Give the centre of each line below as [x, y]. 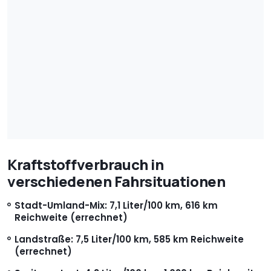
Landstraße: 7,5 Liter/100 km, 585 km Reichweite [129, 239]
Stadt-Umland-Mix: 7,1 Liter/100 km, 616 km [116, 205]
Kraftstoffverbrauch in [86, 164]
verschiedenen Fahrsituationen [116, 181]
